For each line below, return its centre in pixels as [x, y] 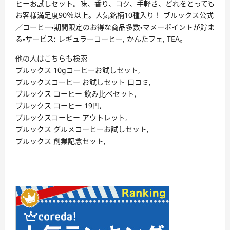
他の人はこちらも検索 [51, 59]
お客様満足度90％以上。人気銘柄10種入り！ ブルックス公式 [114, 15]
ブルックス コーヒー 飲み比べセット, [76, 94]
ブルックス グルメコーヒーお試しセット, [82, 129]
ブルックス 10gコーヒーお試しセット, [78, 70]
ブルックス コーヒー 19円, [59, 106]
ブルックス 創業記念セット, [61, 141]
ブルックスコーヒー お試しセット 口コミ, [83, 82]
